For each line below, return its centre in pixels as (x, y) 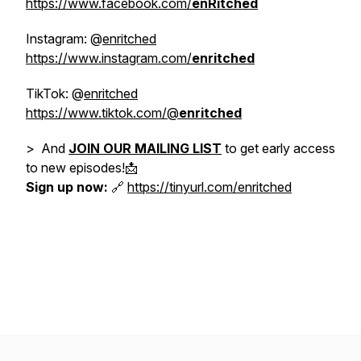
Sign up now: (67, 187)
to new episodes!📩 (82, 168)
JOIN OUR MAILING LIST (145, 148)
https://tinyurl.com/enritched (210, 187)
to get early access (278, 148)
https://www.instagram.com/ (109, 58)
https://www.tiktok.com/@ (102, 113)
